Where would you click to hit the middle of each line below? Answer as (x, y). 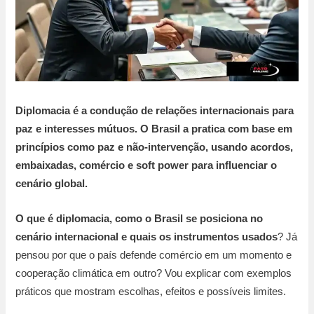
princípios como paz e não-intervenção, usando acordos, (155, 148)
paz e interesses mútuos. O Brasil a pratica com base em (154, 129)
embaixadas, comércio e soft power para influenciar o (146, 166)
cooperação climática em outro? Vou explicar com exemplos (154, 273)
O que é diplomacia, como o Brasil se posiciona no (139, 218)
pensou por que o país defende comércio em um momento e (154, 255)
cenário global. (52, 184)
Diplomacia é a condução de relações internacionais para (155, 111)
